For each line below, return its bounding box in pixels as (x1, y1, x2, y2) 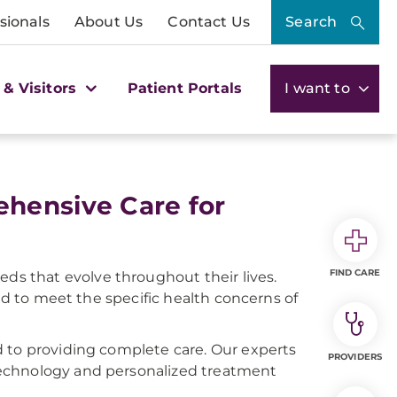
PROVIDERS (328, 351, 382, 362)
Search (285, 13, 338, 30)
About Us (74, 13, 144, 30)
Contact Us (167, 13, 250, 30)
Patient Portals (127, 79, 243, 97)
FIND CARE (329, 267, 381, 278)
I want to (284, 79, 354, 97)
